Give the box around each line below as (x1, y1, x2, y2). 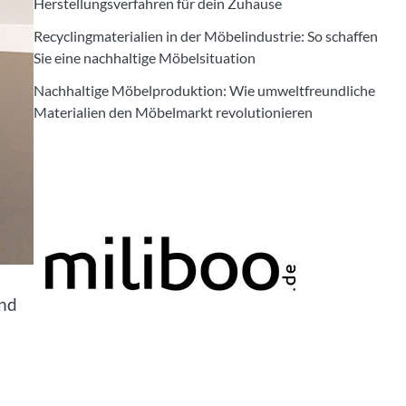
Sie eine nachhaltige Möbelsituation (33, 49, 256, 66)
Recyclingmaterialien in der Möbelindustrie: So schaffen (33, 27, 378, 44)
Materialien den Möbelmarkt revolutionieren (33, 103, 313, 121)
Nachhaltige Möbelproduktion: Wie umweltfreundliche (33, 82, 375, 99)
